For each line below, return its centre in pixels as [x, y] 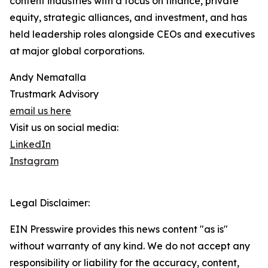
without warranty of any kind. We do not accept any [130, 246]
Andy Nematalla [48, 77]
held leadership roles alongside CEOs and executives [132, 34]
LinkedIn [30, 144]
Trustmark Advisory [54, 94]
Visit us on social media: [64, 128]
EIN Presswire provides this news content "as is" [119, 229]
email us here [40, 111]
